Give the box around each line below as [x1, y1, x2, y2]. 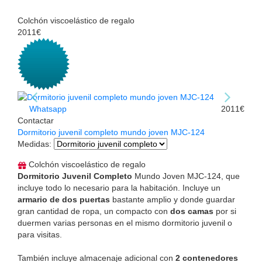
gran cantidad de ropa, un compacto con [18, 206, 170, 216]
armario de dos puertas [18, 194, 110, 204]
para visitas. [18, 229, 62, 239]
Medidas [18, 139, 49, 149]
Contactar [18, 115, 54, 125]
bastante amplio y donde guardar [110, 194, 235, 204]
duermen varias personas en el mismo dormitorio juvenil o [18, 218, 232, 227]
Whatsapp [27, 104, 67, 113]
